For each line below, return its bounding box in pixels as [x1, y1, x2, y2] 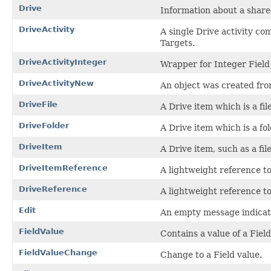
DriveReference [19, 184, 87, 194]
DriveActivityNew [19, 78, 94, 88]
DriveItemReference [19, 163, 108, 172]
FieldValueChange [19, 247, 97, 257]
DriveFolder [19, 120, 69, 130]
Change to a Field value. [160, 249, 262, 260]
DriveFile [19, 99, 57, 109]
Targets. [160, 38, 195, 48]
